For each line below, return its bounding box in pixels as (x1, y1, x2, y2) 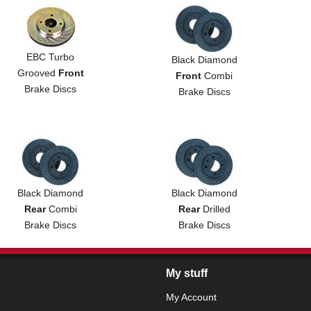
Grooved (17, 67, 58, 78)
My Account (166, 291, 217, 303)
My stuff (166, 267, 208, 279)
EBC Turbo (26, 51, 74, 62)
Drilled (199, 203, 230, 215)
